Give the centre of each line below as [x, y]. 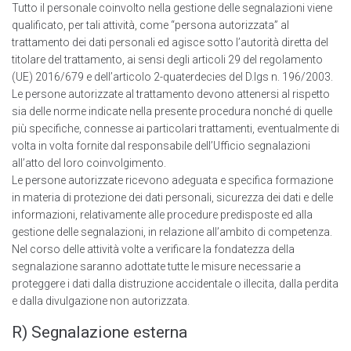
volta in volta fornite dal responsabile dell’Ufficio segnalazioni [161, 146]
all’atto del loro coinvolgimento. [89, 163]
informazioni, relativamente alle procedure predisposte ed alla [162, 215]
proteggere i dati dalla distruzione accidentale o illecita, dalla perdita [175, 284]
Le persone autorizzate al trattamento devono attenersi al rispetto [171, 94]
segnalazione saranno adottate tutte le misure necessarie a [156, 267]
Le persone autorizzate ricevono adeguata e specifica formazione [172, 181]
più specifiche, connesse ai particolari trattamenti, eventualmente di [175, 129]
